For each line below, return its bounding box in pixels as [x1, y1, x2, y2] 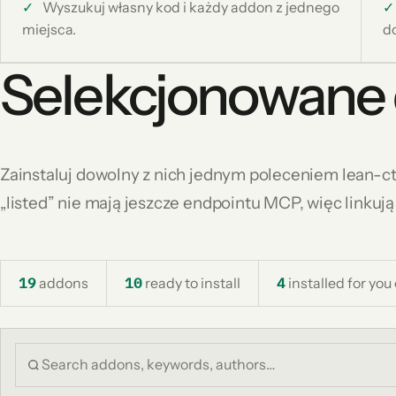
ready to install [142, 273, 240, 292]
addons [36, 273, 88, 292]
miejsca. [22, 19, 76, 38]
